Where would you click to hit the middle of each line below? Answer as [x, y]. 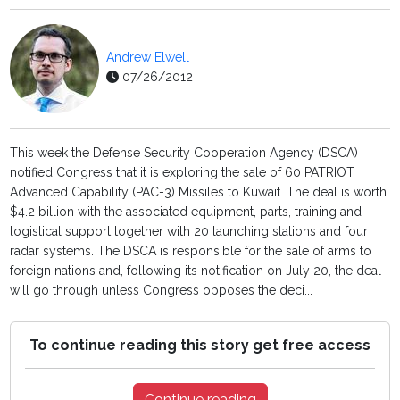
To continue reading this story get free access [200, 346]
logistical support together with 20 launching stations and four [189, 232]
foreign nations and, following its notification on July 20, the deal [196, 271]
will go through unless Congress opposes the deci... [162, 291]
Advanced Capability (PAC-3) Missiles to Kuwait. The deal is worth [199, 192]
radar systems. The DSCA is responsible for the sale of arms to [191, 251]
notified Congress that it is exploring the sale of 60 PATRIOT [183, 173]
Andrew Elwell [148, 58]
